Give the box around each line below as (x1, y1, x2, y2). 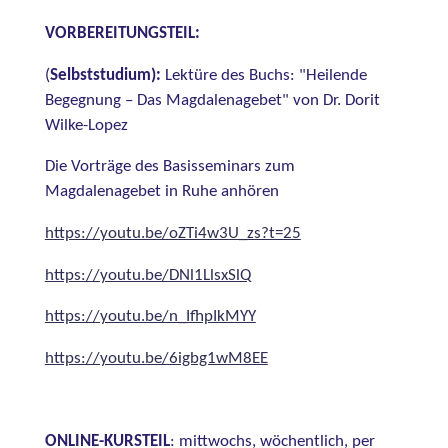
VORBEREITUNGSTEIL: (44, 25, 200, 42)
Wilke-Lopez (44, 117, 128, 134)
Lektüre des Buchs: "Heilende (160, 67, 367, 84)
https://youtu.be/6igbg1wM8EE (44, 350, 268, 367)
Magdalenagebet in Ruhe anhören (44, 184, 279, 201)
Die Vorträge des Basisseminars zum (44, 159, 295, 176)
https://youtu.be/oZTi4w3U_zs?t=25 (44, 225, 301, 242)
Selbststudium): (49, 67, 161, 84)
